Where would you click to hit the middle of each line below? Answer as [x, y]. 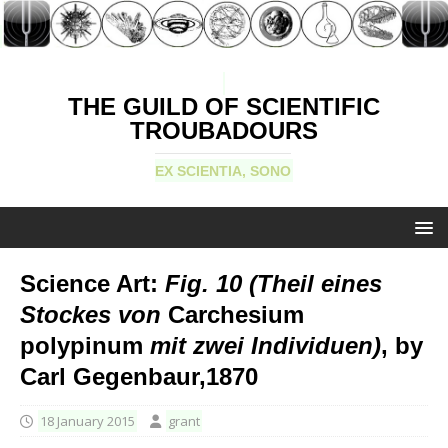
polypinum [81, 346]
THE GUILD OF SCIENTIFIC [224, 107]
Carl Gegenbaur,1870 [139, 377]
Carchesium [236, 315]
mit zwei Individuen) [262, 346]
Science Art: [92, 284]
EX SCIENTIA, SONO [223, 171]
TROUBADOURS [224, 131]
